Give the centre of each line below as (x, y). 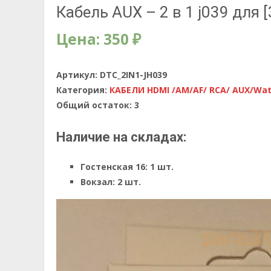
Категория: (83, 90)
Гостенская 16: (114, 167)
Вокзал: (98, 182)
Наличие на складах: (121, 137)
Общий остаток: (94, 105)
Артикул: (78, 75)
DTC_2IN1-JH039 (133, 75)
